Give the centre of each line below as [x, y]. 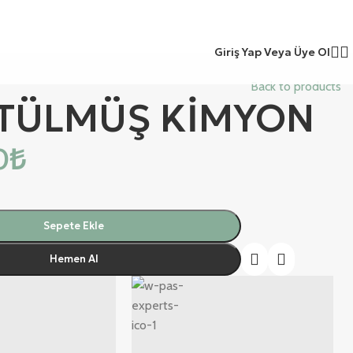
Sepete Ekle [74, 226]
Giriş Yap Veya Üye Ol [272, 52]
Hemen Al [74, 259]
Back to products [295, 86]
